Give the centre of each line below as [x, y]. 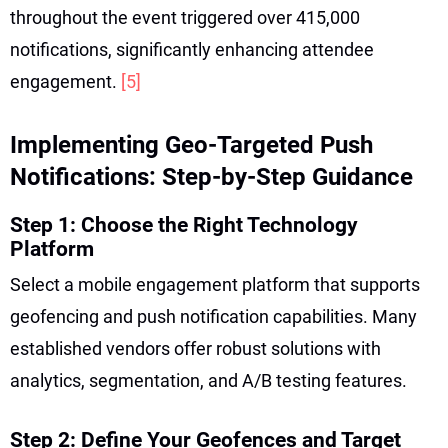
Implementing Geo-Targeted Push [191, 144]
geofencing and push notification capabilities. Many [213, 316]
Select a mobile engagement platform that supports [215, 284]
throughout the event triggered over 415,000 [185, 17]
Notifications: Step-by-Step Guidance [211, 176]
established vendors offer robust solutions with [195, 348]
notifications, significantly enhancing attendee [192, 49]
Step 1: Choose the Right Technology [184, 224]
